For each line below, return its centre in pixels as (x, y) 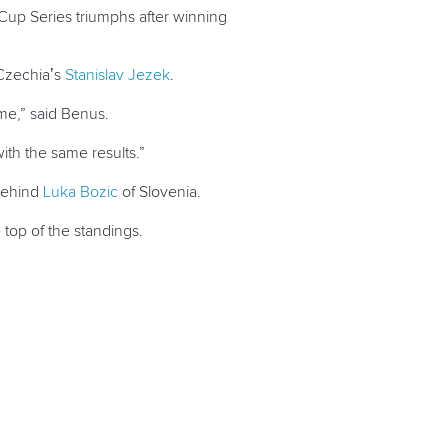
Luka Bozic (80, 192)
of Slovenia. (159, 192)
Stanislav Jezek (117, 75)
